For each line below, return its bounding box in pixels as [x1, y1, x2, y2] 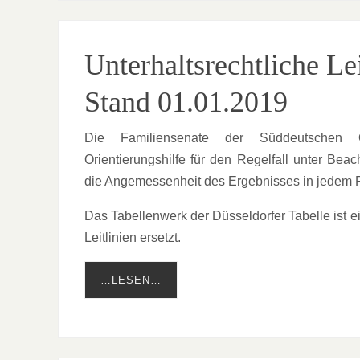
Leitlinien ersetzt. [84, 231, 181, 245]
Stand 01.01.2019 [84, 86, 288, 119]
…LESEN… [100, 274, 162, 287]
